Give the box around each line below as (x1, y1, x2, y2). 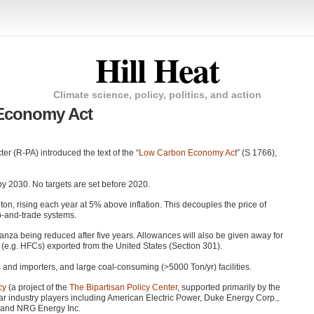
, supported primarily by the (177, 282, 280, 293)
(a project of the (6, 282, 69, 293)
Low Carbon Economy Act (139, 148, 237, 158)
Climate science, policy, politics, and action (53, 88, 261, 100)
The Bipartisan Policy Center (69, 282, 177, 293)
